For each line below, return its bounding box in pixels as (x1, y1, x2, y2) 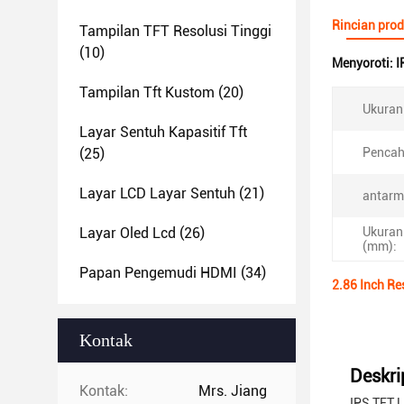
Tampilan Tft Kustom (79, 84, 215, 101)
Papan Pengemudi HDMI (79, 264, 237, 281)
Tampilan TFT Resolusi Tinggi (79, 23, 271, 40)
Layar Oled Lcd (79, 225, 176, 242)
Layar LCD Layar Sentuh (79, 185, 235, 202)
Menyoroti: (332, 56, 396, 70)
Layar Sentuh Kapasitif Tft (79, 124, 247, 141)
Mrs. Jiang (198, 382, 267, 399)
